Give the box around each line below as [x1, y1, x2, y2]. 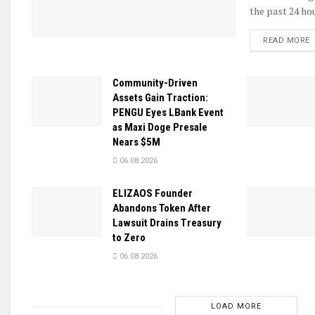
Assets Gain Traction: [112, 91, 208, 105]
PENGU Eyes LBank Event [112, 106, 224, 120]
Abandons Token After [112, 202, 211, 215]
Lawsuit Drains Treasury [112, 217, 221, 230]
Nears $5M [112, 136, 160, 149]
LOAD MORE [211, 302, 262, 311]
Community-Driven [112, 77, 198, 90]
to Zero [112, 231, 146, 245]
